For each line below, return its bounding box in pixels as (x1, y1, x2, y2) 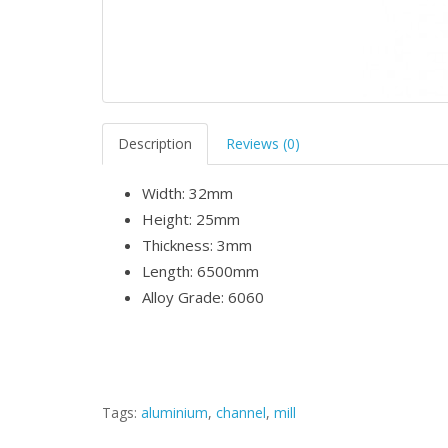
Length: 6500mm (142, 261, 259, 281)
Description (118, 134, 192, 153)
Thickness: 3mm (142, 235, 252, 255)
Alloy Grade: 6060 (142, 287, 264, 307)
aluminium (141, 403, 208, 422)
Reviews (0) (226, 134, 300, 153)
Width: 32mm (142, 183, 233, 203)
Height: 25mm (142, 209, 240, 229)
